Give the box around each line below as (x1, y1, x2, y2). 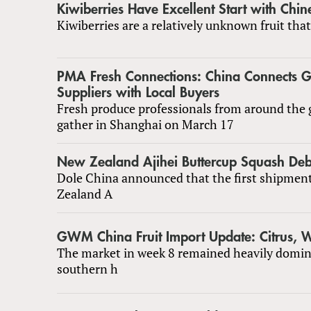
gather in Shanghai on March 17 (57, 115, 234, 133)
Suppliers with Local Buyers (57, 85, 219, 100)
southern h (57, 260, 118, 277)
